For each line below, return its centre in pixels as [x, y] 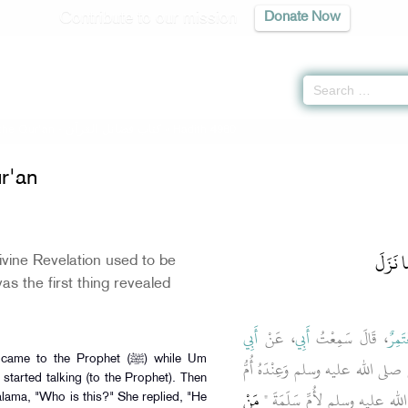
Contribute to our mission [148, 18]
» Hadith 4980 [201, 130]
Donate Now [302, 18]
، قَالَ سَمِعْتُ [349, 339]
